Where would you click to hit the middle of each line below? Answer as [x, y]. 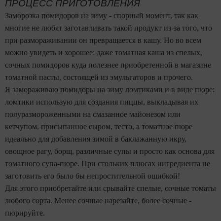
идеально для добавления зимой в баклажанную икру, [96, 139]
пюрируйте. [25, 213]
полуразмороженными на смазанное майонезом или [93, 114]
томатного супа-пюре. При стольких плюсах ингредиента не [108, 163]
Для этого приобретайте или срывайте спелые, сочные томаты [110, 188]
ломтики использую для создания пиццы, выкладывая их [102, 102]
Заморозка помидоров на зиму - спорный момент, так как [102, 15]
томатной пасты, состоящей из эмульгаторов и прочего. [99, 77]
